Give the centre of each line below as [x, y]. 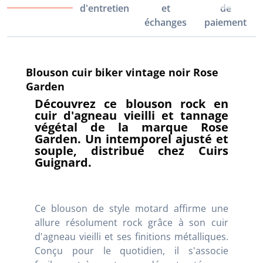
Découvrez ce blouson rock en [131, 103]
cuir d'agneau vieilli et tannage [131, 115]
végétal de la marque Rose [131, 127]
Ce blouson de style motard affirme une [131, 208]
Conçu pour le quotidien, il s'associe [131, 250]
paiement [226, 22]
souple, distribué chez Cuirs [131, 150]
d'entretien [104, 8]
